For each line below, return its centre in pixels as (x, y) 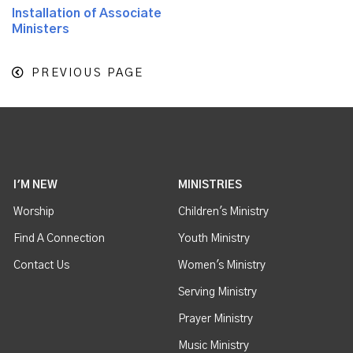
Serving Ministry (218, 292)
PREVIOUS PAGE (88, 72)
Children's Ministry (224, 212)
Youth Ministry (214, 238)
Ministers (41, 30)
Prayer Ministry (216, 319)
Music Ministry (214, 346)
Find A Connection (59, 238)
